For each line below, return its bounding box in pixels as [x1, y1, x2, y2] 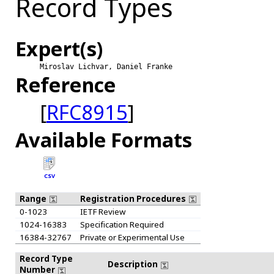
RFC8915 [46, 98, 128, 127]
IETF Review [80, 206, 125, 218]
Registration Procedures [80, 193, 188, 205]
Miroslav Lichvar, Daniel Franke [40, 62, 172, 72]
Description [107, 259, 160, 270]
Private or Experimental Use [80, 232, 185, 243]
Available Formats [15, 126, 192, 154]
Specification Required [80, 219, 164, 231]
